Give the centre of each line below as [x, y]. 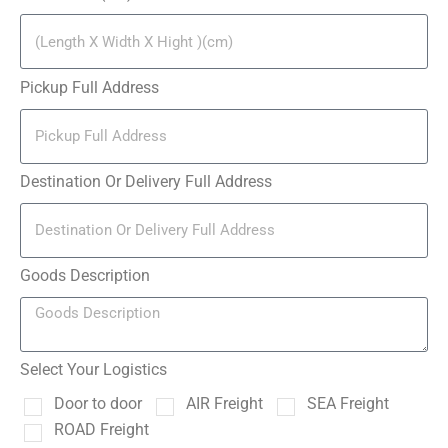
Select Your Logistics [93, 370]
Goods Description [85, 275]
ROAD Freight [101, 430]
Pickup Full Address [89, 87]
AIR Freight [224, 404]
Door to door [98, 404]
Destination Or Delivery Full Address [146, 181]
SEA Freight [348, 404]
